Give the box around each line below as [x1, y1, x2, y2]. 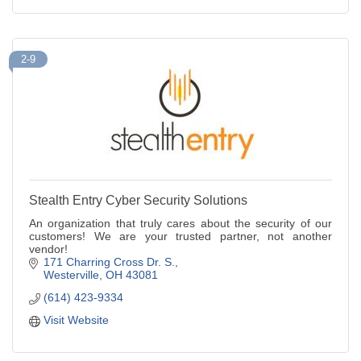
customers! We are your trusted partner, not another [29, 229, 332, 243]
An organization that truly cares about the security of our [29, 216, 332, 230]
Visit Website [43, 313, 109, 326]
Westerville [43, 268, 99, 281]
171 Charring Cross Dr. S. [43, 255, 175, 268]
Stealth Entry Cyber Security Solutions [29, 193, 247, 207]
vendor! [29, 242, 68, 255]
